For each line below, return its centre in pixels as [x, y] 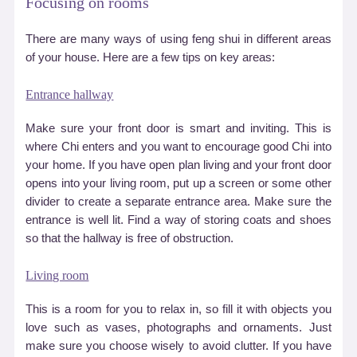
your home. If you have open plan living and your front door [178, 165]
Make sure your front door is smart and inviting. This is [178, 129]
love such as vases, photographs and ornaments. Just [178, 328]
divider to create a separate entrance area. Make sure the [178, 202]
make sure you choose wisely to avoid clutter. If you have [178, 346]
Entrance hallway [70, 95]
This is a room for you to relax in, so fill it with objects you [178, 310]
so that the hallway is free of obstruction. [130, 239]
